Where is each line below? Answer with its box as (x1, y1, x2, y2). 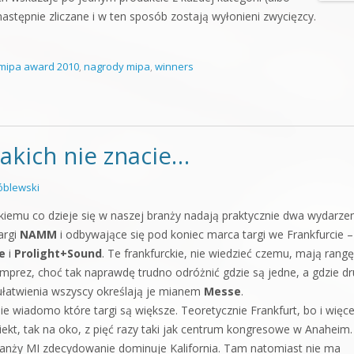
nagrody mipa (84, 59, 150, 73)
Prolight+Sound (14, 246, 102, 261)
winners (155, 59, 194, 73)
